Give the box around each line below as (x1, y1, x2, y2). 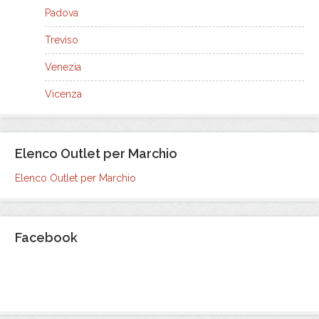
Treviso (45, 34, 78, 46)
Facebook (15, 230, 78, 245)
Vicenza (45, 88, 82, 100)
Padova (45, 7, 78, 19)
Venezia (45, 61, 81, 73)
